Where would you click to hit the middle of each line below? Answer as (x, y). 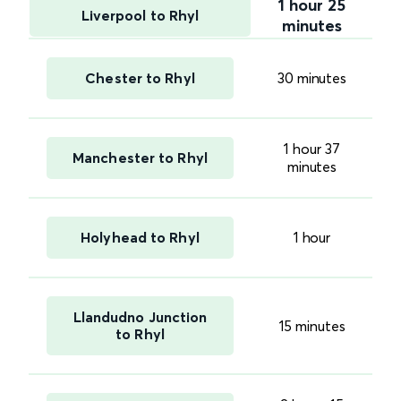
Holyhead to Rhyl (140, 237)
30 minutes (312, 77)
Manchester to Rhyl (140, 157)
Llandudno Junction (140, 316)
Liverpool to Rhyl (140, 15)
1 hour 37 (312, 148)
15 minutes (312, 325)
